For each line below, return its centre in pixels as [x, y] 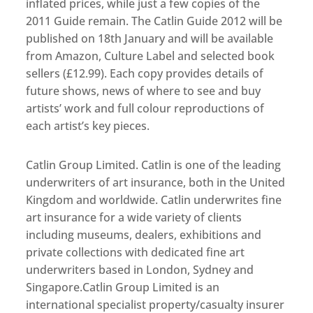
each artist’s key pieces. [88, 126]
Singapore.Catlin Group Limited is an [123, 287]
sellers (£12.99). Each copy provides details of [145, 74]
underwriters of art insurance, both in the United [156, 183]
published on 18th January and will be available [150, 39]
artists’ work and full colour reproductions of [145, 109]
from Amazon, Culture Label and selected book [151, 56]
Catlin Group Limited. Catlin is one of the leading [154, 165]
